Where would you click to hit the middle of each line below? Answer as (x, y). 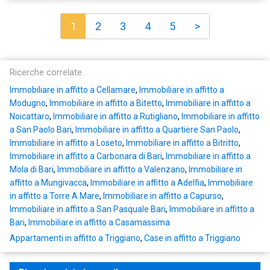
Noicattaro (30, 117)
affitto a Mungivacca (48, 183)
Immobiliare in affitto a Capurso (162, 196)
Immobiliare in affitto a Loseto (66, 143)
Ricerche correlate (46, 73)
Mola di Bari (32, 170)
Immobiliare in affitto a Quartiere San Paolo (157, 130)
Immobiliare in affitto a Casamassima (99, 223)
